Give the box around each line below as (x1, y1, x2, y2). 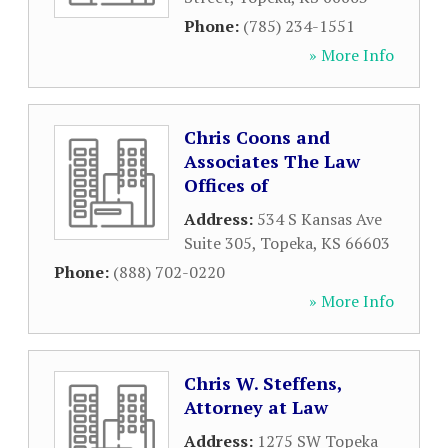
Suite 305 (184, 232, 252, 254)
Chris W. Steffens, (184, 371, 342, 395)
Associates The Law (184, 149, 360, 173)
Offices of (184, 173, 268, 197)
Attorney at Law (184, 395, 328, 419)
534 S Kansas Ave (257, 208, 382, 230)
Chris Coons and (184, 125, 330, 149)
